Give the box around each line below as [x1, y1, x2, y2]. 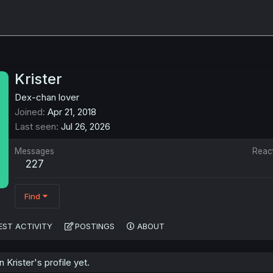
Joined [15, 106, 43, 118]
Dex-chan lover [15, 91, 79, 104]
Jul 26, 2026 [61, 121, 110, 133]
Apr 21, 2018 [48, 106, 96, 118]
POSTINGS [75, 221, 115, 232]
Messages [15, 146, 54, 157]
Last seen [15, 121, 56, 133]
